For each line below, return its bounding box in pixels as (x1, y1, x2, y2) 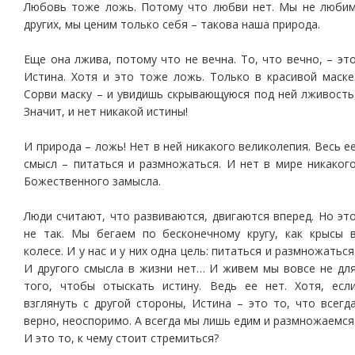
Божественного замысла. (24, 174, 161, 189)
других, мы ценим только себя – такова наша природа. (24, 17, 320, 32)
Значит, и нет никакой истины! (24, 104, 188, 119)
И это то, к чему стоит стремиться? (24, 330, 219, 345)
